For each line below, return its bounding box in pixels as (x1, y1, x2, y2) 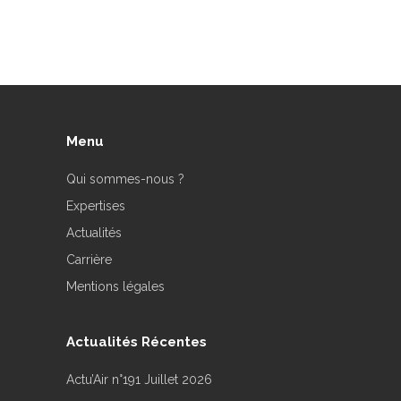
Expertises (66, 199, 125, 213)
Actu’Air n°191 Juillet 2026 (66, 372, 212, 387)
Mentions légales (66, 279, 165, 294)
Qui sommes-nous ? (66, 172, 184, 186)
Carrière (66, 252, 112, 267)
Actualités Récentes (66, 334, 207, 350)
